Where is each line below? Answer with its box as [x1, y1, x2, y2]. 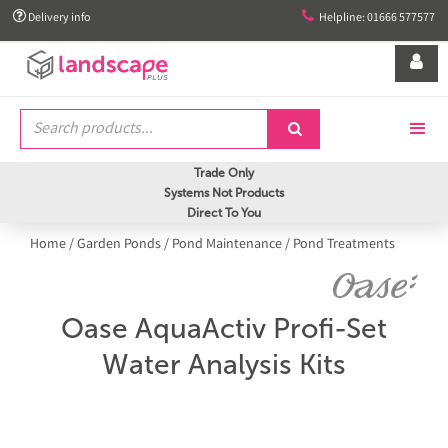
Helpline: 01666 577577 [319, 10, 435, 27]
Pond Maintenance [172, 235, 282, 255]
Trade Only [194, 166, 254, 180]
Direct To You [187, 206, 261, 220]
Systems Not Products [164, 186, 284, 200]
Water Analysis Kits [102, 348, 346, 381]
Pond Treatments [293, 235, 395, 255]
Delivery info [26, 10, 91, 27]
